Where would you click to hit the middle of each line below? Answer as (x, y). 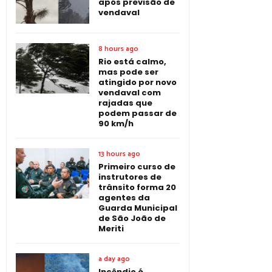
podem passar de (138, 113)
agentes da (124, 197)
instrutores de (130, 177)
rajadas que (125, 103)
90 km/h (116, 123)
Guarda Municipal (138, 208)
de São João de (132, 218)
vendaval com (130, 92)
